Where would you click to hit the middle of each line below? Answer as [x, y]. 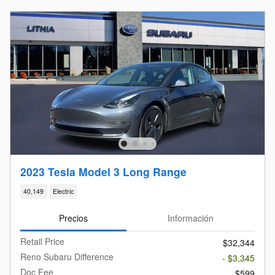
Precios [73, 218]
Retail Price [42, 242]
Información [191, 218]
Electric [63, 192]
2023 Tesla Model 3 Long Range [103, 172]
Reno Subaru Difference [67, 257]
